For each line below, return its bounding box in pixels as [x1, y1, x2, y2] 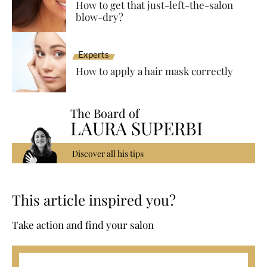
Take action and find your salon [12, 218, 154, 232]
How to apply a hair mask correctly [75, 64, 233, 77]
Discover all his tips [72, 148, 144, 159]
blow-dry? [75, 10, 123, 23]
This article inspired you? [12, 190, 176, 210]
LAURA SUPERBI [70, 116, 203, 141]
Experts [77, 49, 109, 60]
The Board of [70, 105, 140, 122]
